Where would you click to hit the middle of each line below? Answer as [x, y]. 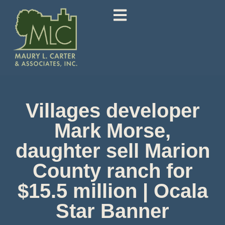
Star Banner [113, 211]
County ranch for [113, 171]
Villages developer [113, 111]
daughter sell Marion [113, 151]
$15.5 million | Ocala [113, 191]
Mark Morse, [113, 131]
